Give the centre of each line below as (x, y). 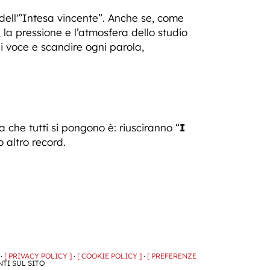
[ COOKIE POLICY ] (109, 256)
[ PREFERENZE (172, 256)
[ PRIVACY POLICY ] (38, 256)
